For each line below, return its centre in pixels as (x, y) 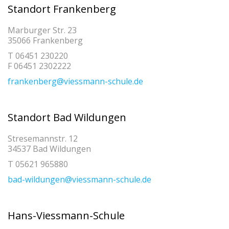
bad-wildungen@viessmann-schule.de (79, 179)
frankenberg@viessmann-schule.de (75, 81)
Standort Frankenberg (62, 9)
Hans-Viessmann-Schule (66, 215)
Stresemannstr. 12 (43, 138)
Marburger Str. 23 (42, 30)
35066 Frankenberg (45, 40)
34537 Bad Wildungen (49, 148)
